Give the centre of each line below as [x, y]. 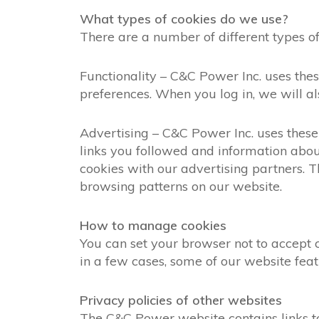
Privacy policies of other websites [181, 300]
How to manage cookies [153, 225]
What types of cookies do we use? [184, 19]
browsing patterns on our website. [181, 186]
